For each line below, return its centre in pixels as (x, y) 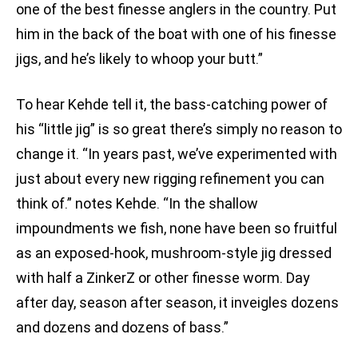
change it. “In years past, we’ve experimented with (177, 154)
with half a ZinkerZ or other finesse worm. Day (163, 278)
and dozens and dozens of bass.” (122, 328)
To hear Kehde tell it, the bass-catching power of (172, 105)
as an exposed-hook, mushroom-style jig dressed (174, 253)
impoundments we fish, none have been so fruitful (177, 229)
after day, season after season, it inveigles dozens (177, 303)
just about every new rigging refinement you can (170, 179)
